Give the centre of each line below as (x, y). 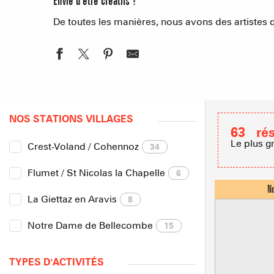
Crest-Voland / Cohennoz (83, 146)
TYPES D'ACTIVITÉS (57, 262)
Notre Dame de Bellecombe (90, 225)
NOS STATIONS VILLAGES (71, 119)
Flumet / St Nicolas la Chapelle (96, 173)
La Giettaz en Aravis (72, 199)
